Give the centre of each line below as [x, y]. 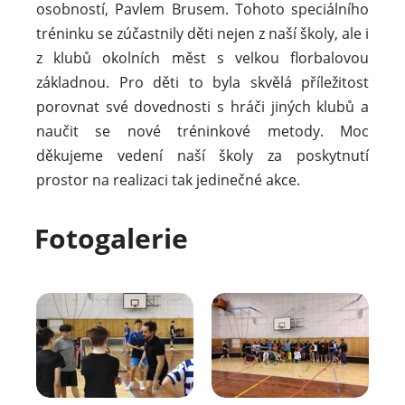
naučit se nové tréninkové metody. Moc [202, 132]
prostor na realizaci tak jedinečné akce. [168, 180]
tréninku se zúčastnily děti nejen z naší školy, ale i [202, 34]
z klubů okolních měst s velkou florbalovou [202, 58]
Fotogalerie [111, 239]
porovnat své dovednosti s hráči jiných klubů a [202, 107]
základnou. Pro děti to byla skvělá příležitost [202, 83]
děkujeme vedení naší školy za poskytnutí [202, 156]
